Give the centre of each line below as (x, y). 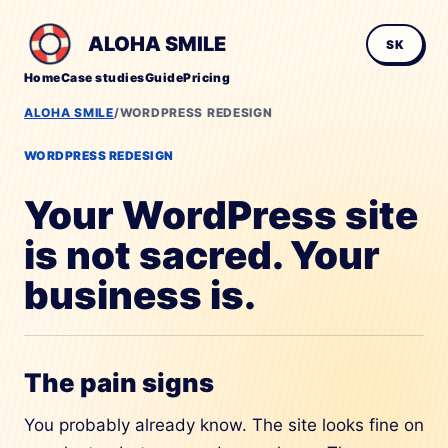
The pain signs (119, 382)
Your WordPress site (221, 215)
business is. (140, 295)
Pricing (207, 77)
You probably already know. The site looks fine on (224, 425)
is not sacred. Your (202, 255)
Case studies (102, 77)
